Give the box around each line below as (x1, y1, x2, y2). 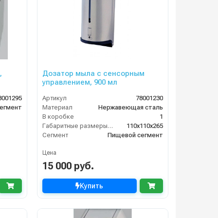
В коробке (42, 113, 74, 121)
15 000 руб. (42, 160, 94, 172)
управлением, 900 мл (42, 78, 117, 87)
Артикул (42, 94, 67, 102)
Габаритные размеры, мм (107, 122, 113, 130)
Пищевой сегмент (107, 131, 163, 139)
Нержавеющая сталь (98, 104, 163, 111)
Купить (80, 182, 104, 190)
